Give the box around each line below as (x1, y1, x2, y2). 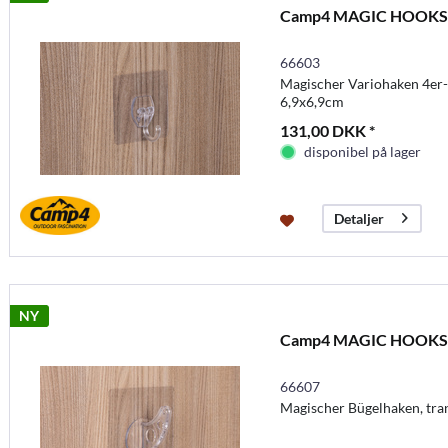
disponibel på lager (303, 142, 421, 160)
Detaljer (333, 209, 384, 227)
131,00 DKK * (279, 120, 375, 140)
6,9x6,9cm (279, 92, 344, 110)
